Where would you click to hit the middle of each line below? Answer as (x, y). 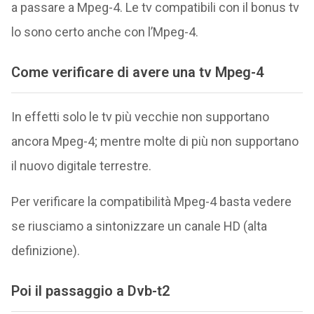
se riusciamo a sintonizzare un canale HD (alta (139, 226)
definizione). (45, 251)
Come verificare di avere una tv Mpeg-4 (137, 72)
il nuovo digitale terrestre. (81, 166)
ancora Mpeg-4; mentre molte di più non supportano (155, 142)
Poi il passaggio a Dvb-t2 (90, 291)
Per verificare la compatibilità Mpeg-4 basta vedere (151, 202)
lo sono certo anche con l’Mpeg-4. (104, 32)
